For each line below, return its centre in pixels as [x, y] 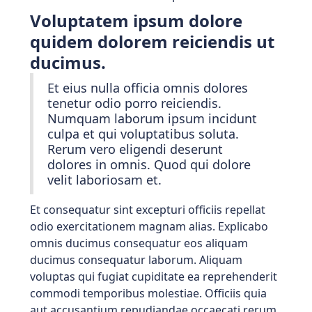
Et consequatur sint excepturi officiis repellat [147, 210]
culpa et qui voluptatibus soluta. [143, 134]
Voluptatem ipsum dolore [136, 21]
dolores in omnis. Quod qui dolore [149, 164]
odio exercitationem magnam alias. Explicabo [149, 226]
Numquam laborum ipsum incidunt [152, 118]
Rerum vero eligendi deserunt [135, 149]
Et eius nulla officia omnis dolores [147, 88]
